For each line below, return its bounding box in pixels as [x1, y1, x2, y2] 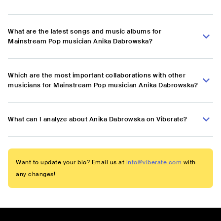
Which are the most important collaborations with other [8, 71, 185, 80]
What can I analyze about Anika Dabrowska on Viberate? [8, 115, 187, 124]
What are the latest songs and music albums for [8, 27, 161, 36]
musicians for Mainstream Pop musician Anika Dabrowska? [8, 81, 198, 90]
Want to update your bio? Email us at [16, 158, 124, 167]
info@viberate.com [126, 158, 182, 167]
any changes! [16, 170, 55, 179]
